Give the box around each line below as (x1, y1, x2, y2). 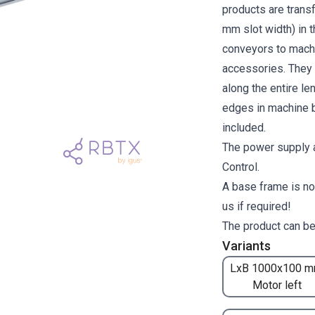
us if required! (222, 200, 291, 213)
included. (222, 121, 266, 134)
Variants (222, 238, 271, 253)
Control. (222, 160, 259, 174)
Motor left (252, 278, 302, 292)
